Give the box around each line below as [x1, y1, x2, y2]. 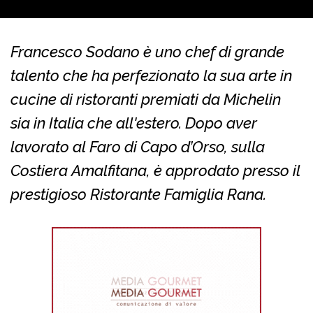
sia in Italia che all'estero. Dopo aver [10, 114, 257, 133]
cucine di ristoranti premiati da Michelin [10, 90, 281, 109]
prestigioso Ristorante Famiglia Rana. [10, 185, 270, 204]
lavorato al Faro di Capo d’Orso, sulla [10, 138, 265, 156]
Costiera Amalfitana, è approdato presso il [10, 161, 300, 180]
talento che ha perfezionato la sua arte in [10, 66, 292, 85]
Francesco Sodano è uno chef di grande [10, 43, 284, 61]
